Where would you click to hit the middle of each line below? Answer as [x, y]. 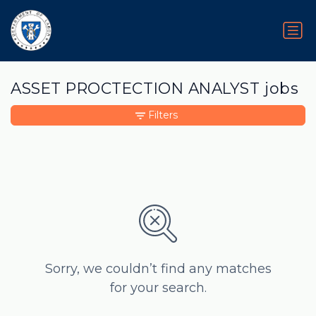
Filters [163, 115]
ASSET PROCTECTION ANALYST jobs [155, 89]
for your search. [158, 288]
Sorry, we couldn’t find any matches [158, 269]
